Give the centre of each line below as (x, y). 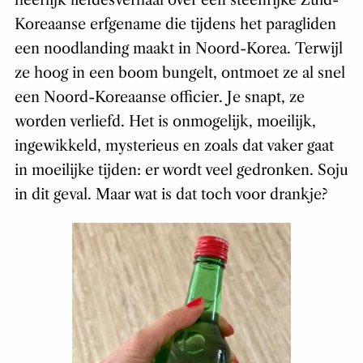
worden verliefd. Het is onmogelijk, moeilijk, (165, 121)
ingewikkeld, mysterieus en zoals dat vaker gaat (174, 145)
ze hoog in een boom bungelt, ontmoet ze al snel (179, 73)
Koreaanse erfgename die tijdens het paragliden (175, 24)
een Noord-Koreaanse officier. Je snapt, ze (159, 97)
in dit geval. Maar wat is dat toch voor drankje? (171, 194)
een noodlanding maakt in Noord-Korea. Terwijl (178, 48)
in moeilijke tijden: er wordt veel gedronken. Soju (181, 170)
